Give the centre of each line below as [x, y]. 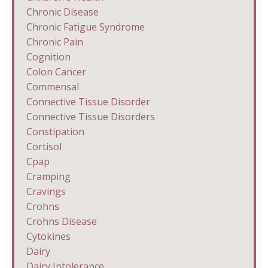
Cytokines [48, 236]
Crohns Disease [62, 221]
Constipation [55, 131]
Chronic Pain [55, 42]
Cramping [48, 176]
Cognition [48, 57]
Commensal [53, 86]
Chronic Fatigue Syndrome [86, 27]
